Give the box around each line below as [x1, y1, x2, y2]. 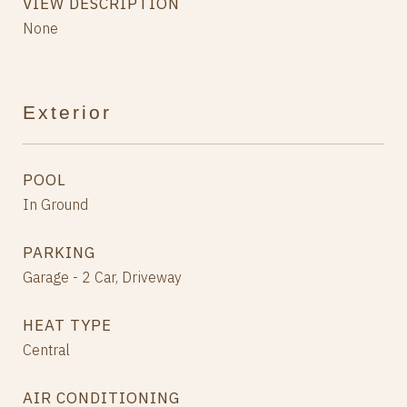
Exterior [23, 102, 112, 124]
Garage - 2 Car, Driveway [23, 268, 182, 287]
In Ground [23, 195, 88, 214]
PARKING [23, 243, 95, 263]
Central [23, 341, 70, 360]
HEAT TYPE [23, 315, 112, 336]
